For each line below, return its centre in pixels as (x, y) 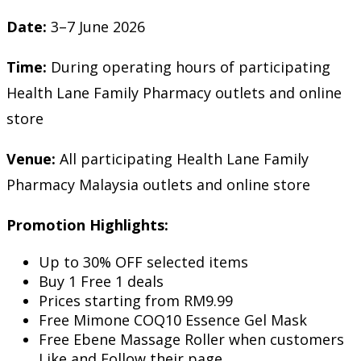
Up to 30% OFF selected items (143, 261)
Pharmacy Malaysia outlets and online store (158, 184)
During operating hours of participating (189, 66)
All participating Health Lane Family (182, 158)
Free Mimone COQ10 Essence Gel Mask (173, 320)
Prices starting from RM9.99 (136, 300)
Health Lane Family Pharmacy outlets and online (174, 92)
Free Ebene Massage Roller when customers (191, 339)
